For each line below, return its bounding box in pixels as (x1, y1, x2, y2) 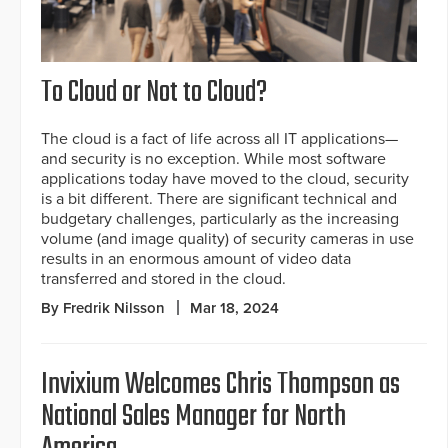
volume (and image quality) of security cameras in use (41, 229, 414, 250)
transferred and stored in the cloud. (41, 269, 286, 290)
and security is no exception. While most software (41, 149, 386, 170)
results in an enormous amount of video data (41, 249, 351, 270)
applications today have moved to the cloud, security (41, 169, 409, 190)
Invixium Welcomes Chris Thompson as (41, 362, 400, 409)
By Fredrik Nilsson (41, 299, 165, 318)
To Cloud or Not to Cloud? (41, 70, 267, 117)
